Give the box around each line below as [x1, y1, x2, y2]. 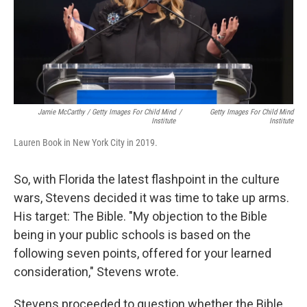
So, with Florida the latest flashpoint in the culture [14, 172, 280, 186]
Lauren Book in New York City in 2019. [14, 137, 158, 148]
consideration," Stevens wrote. [14, 265, 179, 279]
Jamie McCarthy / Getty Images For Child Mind [38, 108, 175, 116]
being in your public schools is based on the [14, 228, 251, 242]
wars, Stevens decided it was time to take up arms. [14, 191, 289, 205]
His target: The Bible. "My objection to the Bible [14, 209, 267, 223]
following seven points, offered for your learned [14, 246, 271, 260]
